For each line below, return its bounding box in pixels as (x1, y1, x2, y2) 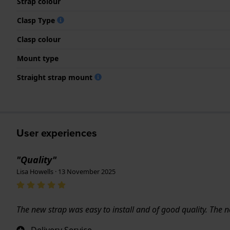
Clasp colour (17, 34, 61, 44)
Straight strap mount (17, 72, 94, 82)
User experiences (16, 125, 97, 140)
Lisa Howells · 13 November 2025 (16, 166, 116, 176)
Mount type (17, 53, 59, 63)
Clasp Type (17, 15, 57, 25)
